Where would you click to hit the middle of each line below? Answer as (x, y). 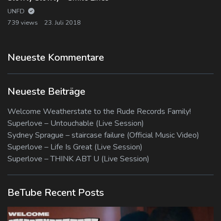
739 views (23, 22)
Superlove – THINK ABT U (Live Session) (78, 159)
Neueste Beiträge (46, 91)
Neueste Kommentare (56, 57)
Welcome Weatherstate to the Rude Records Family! (99, 111)
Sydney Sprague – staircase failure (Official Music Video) (103, 135)
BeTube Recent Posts (56, 192)
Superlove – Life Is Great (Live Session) (75, 147)
